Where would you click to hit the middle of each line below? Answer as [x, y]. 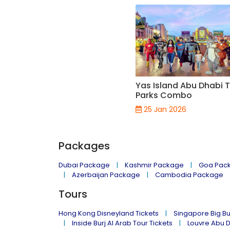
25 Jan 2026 [164, 109]
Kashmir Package [154, 165]
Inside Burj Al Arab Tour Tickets [122, 223]
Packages [84, 146]
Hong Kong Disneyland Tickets [109, 213]
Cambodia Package [189, 175]
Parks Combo [164, 95]
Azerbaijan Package [106, 175]
